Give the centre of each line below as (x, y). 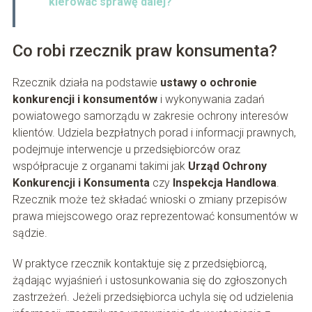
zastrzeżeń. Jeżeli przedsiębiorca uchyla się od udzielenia (153, 297)
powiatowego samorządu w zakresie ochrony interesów (150, 116)
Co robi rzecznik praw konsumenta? (145, 51)
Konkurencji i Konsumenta (81, 183)
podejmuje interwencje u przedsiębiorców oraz (126, 150)
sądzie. (30, 233)
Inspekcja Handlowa (224, 183)
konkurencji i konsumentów (85, 100)
